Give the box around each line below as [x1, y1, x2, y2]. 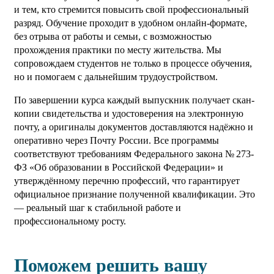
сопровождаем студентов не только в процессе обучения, [14, 58, 252, 69]
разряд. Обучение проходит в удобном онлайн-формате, [14, 18, 247, 29]
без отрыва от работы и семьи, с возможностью [14, 31, 212, 42]
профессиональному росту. [14, 216, 126, 227]
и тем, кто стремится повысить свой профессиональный [14, 4, 249, 15]
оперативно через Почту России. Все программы [14, 135, 219, 146]
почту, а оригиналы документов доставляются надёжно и [14, 122, 253, 133]
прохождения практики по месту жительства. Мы [14, 45, 221, 56]
